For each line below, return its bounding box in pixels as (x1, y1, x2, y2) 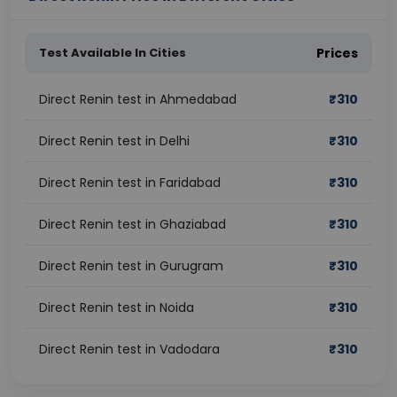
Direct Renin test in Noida (39, 299, 194, 316)
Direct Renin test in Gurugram (39, 257, 223, 275)
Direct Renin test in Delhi (39, 132, 190, 150)
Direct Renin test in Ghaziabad (39, 215, 226, 233)
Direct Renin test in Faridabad (39, 174, 221, 191)
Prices (316, 44, 358, 62)
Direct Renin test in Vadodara (39, 340, 220, 358)
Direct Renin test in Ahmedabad (39, 90, 237, 108)
